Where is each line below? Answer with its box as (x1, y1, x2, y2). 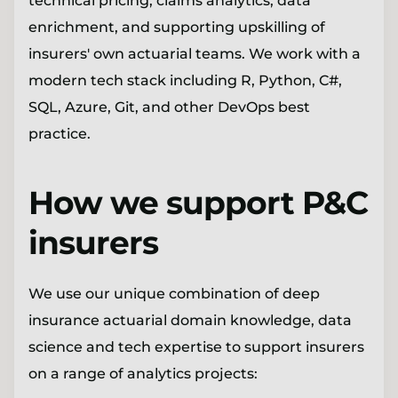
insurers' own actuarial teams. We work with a (28, 44, 361, 62)
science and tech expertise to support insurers (28, 338, 364, 355)
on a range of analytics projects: (28, 364, 258, 382)
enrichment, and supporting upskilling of (28, 18, 325, 36)
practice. (28, 124, 91, 142)
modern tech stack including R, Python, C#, (28, 71, 342, 89)
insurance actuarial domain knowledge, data (28, 311, 352, 329)
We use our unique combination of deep (28, 284, 320, 302)
